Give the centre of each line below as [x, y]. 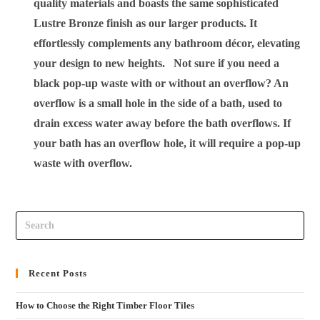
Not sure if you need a [227, 64]
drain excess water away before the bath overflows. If [162, 124]
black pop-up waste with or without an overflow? [153, 84]
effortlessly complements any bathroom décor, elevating [167, 44]
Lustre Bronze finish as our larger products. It [146, 24]
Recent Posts [58, 273]
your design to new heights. [104, 64]
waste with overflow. [83, 164]
